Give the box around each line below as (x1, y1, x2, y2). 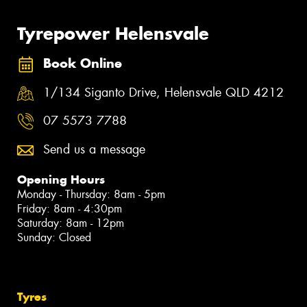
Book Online (43, 56, 122, 72)
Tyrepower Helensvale (17, 22, 209, 45)
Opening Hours (17, 172, 105, 188)
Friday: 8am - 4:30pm (17, 201, 122, 217)
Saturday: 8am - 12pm (17, 216, 124, 231)
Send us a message (43, 141, 145, 158)
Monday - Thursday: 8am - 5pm (17, 187, 165, 202)
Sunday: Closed (17, 230, 91, 245)
